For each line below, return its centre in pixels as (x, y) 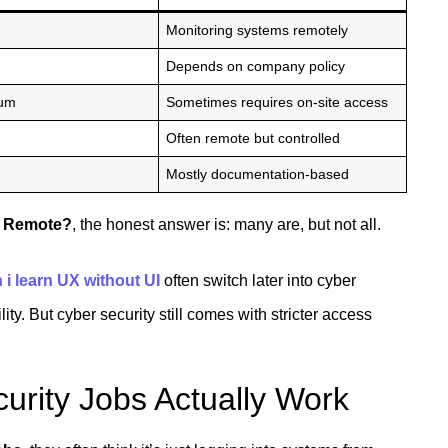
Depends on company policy (256, 65)
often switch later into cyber (258, 280)
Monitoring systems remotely (257, 29)
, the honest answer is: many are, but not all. (226, 224)
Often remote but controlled (253, 137)
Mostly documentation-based (258, 173)
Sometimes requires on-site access (277, 101)
